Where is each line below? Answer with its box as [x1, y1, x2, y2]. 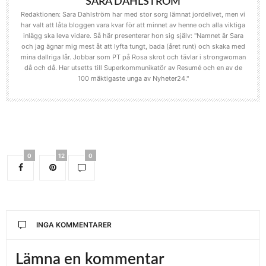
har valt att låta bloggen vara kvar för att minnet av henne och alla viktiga [21, 20, 245, 29]
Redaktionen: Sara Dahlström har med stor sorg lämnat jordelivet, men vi [21, 9, 245, 18]
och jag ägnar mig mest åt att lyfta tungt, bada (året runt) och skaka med [21, 42, 245, 50]
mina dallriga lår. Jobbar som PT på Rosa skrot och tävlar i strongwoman [20, 52, 246, 61]
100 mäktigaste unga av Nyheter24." [77, 74, 189, 83]
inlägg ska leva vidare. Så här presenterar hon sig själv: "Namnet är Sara [23, 31, 243, 40]
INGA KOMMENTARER [36, 220, 112, 229]
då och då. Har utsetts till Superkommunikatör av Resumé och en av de [24, 63, 242, 72]
